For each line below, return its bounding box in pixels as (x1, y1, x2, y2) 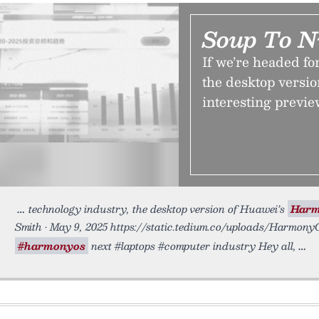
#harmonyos (18, 237, 85, 254)
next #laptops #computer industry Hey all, (88, 237, 296, 254)
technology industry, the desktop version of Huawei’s (28, 200, 288, 217)
